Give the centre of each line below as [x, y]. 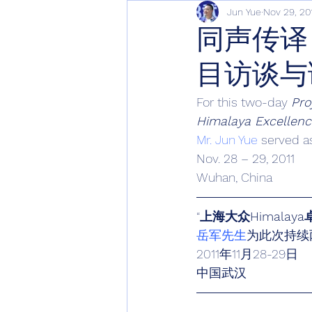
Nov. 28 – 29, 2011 [245, 158]
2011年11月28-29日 [247, 254]
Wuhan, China [234, 177]
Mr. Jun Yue [227, 140]
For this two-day [244, 102]
